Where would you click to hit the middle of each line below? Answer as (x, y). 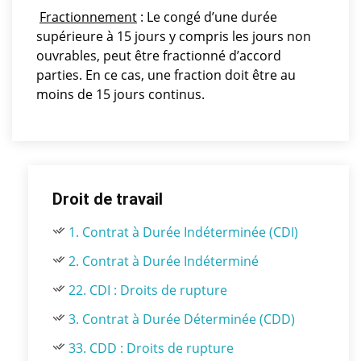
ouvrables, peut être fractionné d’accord (159, 56)
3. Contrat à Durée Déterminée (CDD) (182, 319)
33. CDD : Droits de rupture (151, 348)
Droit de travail (108, 199)
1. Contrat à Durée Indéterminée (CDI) (183, 232)
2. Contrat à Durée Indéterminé (164, 261)
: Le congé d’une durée (207, 17)
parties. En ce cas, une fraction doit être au (166, 75)
